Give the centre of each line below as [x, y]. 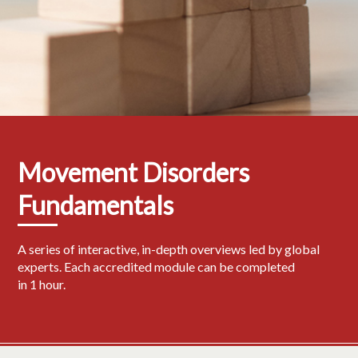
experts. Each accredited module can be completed [157, 267]
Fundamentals [98, 205]
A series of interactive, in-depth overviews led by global [169, 249]
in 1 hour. [43, 284]
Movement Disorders [134, 172]
